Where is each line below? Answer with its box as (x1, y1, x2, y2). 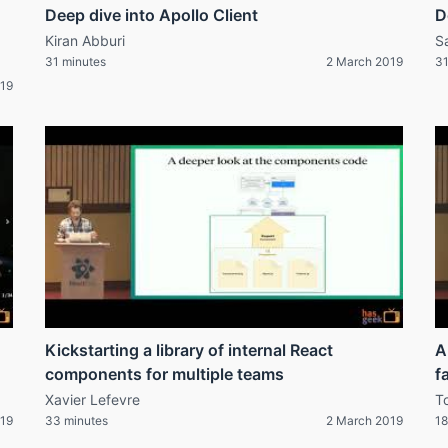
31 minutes (45, 54, 106, 70)
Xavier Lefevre (45, 390, 140, 408)
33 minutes (45, 412, 108, 428)
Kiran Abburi (45, 32, 125, 50)
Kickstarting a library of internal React (45, 339, 333, 360)
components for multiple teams (45, 363, 284, 384)
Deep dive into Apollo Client (45, 5, 258, 26)
